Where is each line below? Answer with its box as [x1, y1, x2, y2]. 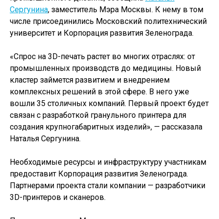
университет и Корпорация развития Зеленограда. [10, 28, 194, 38]
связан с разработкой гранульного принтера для [10, 110, 186, 120]
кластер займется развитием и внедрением [10, 75, 170, 85]
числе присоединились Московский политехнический [10, 17, 207, 26]
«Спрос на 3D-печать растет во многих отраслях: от [10, 52, 195, 61]
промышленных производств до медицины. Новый [10, 64, 201, 73]
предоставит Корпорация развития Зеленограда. [10, 169, 188, 178]
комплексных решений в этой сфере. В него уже [10, 87, 189, 96]
